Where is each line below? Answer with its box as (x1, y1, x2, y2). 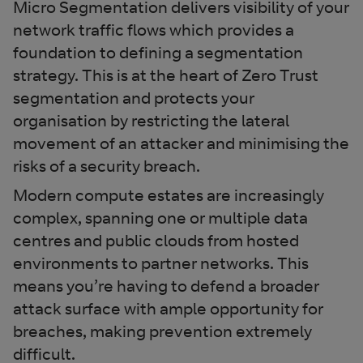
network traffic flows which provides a (13, 19, 294, 40)
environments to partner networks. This (13, 252, 309, 273)
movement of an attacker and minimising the (13, 132, 349, 153)
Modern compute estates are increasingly (13, 184, 324, 205)
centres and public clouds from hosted (13, 229, 299, 250)
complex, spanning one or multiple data (13, 207, 308, 228)
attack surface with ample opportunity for (13, 297, 323, 318)
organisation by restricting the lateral (13, 109, 289, 130)
